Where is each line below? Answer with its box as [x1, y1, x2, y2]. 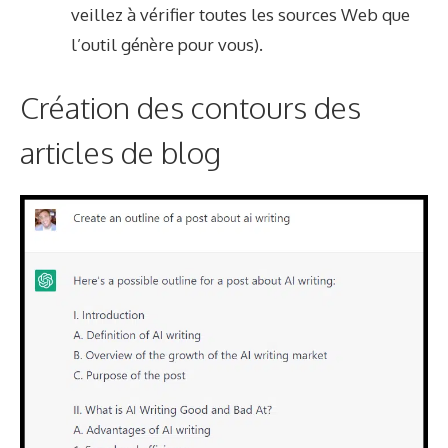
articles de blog [20, 133, 221, 172]
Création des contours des [20, 88, 361, 127]
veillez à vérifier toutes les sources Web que [71, 3, 410, 25]
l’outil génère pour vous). [71, 33, 263, 55]
